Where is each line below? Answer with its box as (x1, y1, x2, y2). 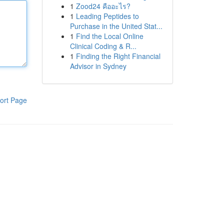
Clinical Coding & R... (69, 41, 136, 51)
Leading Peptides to (75, 11, 139, 21)
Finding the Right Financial (75, 51, 160, 61)
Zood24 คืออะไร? (75, 1, 130, 11)
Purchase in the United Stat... (69, 21, 162, 31)
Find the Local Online (75, 31, 143, 41)
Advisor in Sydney (69, 61, 126, 71)
